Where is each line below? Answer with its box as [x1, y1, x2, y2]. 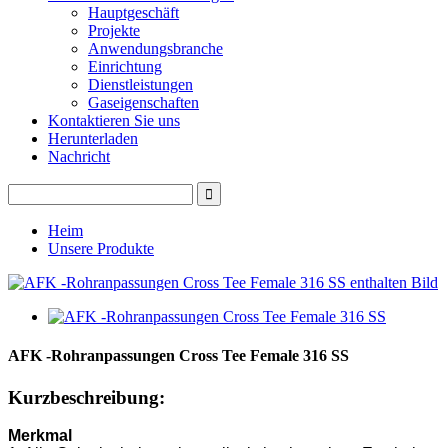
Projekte [88, 22, 140, 39]
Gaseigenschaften [88, 94, 199, 111]
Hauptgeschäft [88, 4, 179, 21]
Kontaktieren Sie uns [48, 112, 180, 129]
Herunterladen [48, 130, 138, 147]
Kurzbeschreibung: [8, 386, 165, 408]
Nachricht [48, 148, 110, 165]
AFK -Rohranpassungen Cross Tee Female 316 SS [8, 347, 349, 365]
